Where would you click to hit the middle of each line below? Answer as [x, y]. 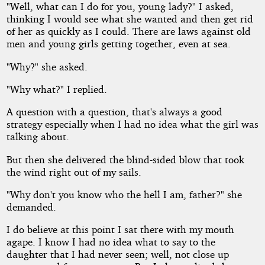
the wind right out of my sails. [74, 172]
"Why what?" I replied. [56, 89]
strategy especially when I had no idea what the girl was [132, 124]
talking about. [38, 137]
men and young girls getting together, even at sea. [118, 44]
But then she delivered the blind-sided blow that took [125, 159]
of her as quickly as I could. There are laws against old [128, 31]
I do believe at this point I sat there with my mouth [120, 230]
